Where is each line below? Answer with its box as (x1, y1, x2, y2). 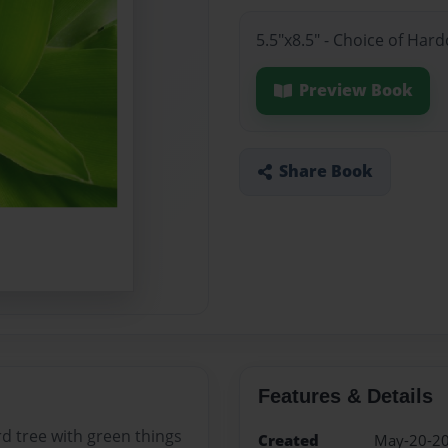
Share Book (278, 160, 373, 183)
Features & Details (257, 385, 433, 408)
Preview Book (298, 79, 413, 102)
